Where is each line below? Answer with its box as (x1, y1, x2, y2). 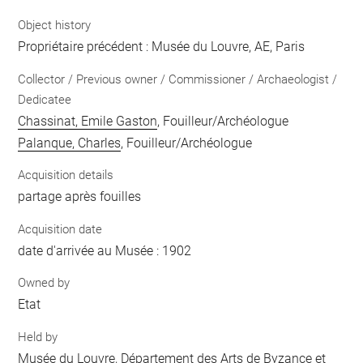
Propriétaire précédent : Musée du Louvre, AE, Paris (18, 39, 305, 55)
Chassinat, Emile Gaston (18, 113, 158, 129)
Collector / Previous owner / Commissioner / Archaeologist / (18, 71, 338, 87)
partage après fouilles (18, 189, 142, 205)
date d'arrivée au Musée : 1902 (18, 242, 192, 258)
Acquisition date (18, 221, 103, 237)
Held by (18, 329, 58, 344)
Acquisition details (18, 168, 114, 183)
